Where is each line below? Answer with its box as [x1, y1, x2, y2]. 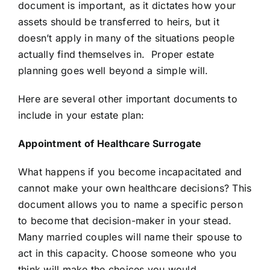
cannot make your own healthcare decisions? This [18, 182, 252, 194]
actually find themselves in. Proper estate [18, 48, 215, 60]
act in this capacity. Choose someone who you [18, 247, 237, 259]
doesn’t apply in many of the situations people [18, 32, 235, 44]
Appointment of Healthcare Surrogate [18, 137, 202, 149]
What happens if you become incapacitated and [18, 166, 242, 178]
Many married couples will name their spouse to [18, 231, 243, 243]
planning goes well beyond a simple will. [18, 64, 209, 77]
